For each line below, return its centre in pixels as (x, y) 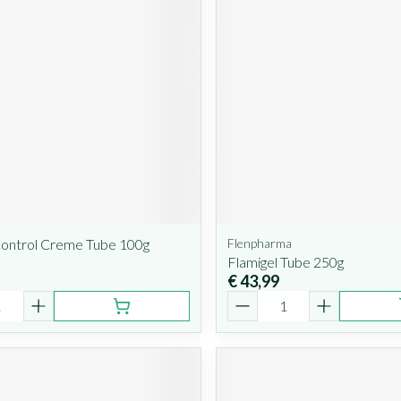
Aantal (248, 298)
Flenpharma (259, 243)
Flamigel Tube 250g (285, 261)
